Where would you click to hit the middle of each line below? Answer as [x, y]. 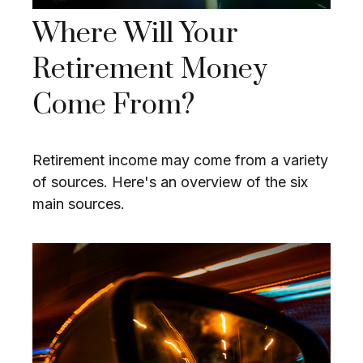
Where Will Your [135, 34]
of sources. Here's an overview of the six [170, 182]
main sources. [79, 204]
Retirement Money [150, 70]
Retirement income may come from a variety [180, 160]
